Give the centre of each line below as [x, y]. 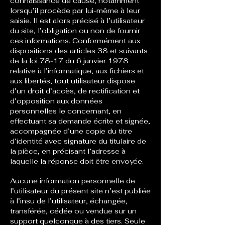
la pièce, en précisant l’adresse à [68, 151]
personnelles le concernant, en [66, 111]
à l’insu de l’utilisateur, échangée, [69, 201]
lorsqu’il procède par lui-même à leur [75, 11]
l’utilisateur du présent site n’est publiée [80, 191]
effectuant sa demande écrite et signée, [80, 121]
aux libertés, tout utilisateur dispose [73, 81]
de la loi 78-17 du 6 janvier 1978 [69, 61]
